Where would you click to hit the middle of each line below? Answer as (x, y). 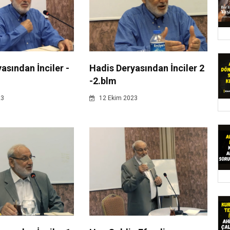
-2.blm (103, 81)
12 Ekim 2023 (117, 98)
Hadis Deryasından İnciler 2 (147, 68)
